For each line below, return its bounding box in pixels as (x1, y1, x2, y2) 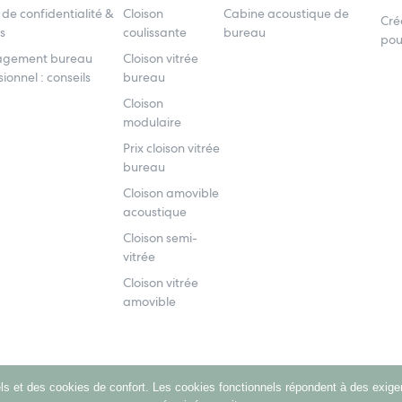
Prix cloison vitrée (123, 140, 221, 156)
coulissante (123, 24, 188, 40)
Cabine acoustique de (223, 5, 350, 22)
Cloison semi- (123, 230, 198, 246)
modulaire (123, 114, 182, 130)
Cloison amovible (123, 185, 220, 201)
